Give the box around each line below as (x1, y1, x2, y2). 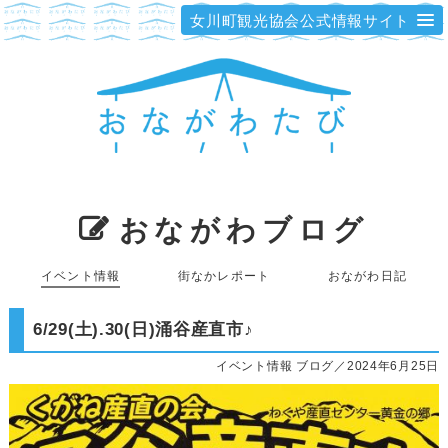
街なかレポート (177, 269, 271, 284)
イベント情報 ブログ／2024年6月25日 (215, 359, 440, 372)
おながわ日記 (327, 269, 407, 284)
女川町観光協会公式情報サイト (190, 11, 411, 29)
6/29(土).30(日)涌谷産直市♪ (32, 319, 254, 340)
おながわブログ (118, 214, 370, 247)
